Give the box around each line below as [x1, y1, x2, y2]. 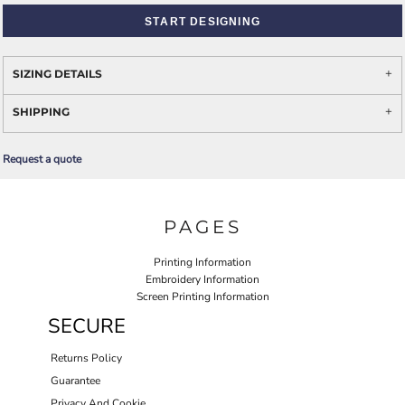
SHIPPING [13, 104, 70, 118]
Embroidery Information [146, 271, 259, 287]
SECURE [48, 312, 126, 340]
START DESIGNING [145, 10, 260, 32]
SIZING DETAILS [13, 66, 102, 80]
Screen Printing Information [136, 288, 269, 304]
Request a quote [3, 151, 81, 166]
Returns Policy [51, 350, 122, 365]
